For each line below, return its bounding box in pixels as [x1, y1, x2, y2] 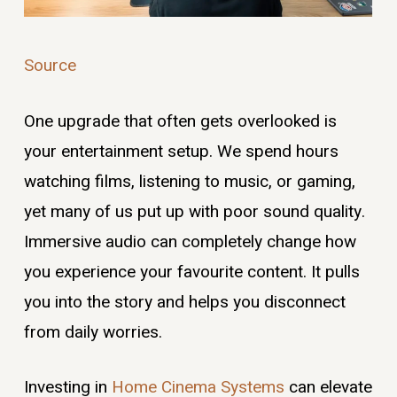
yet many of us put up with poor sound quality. [23, 198, 365, 224]
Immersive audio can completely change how [23, 229, 356, 254]
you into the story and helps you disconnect [23, 289, 346, 315]
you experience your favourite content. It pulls [23, 259, 360, 284]
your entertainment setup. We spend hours [23, 138, 339, 164]
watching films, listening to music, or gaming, [23, 168, 355, 194]
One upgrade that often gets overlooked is [23, 108, 337, 134]
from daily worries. [23, 319, 162, 345]
